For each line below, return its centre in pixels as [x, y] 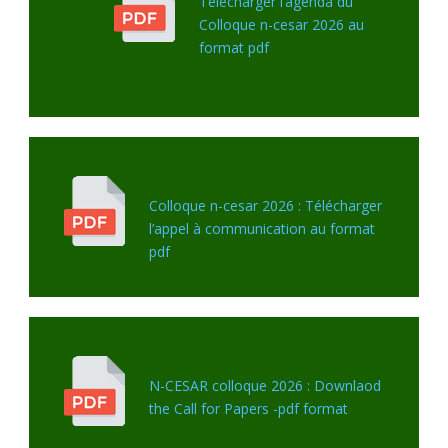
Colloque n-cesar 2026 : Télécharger [265, 205]
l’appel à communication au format [262, 228]
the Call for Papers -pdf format [248, 408]
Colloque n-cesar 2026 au [281, 24]
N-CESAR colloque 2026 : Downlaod [265, 385]
